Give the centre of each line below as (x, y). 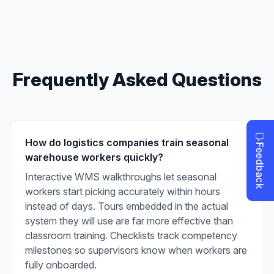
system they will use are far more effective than (129, 221)
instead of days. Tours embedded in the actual (127, 206)
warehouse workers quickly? (94, 157)
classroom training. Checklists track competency (131, 236)
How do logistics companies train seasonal (127, 143)
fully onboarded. (61, 265)
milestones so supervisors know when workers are (136, 250)
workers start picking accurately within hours (123, 192)
